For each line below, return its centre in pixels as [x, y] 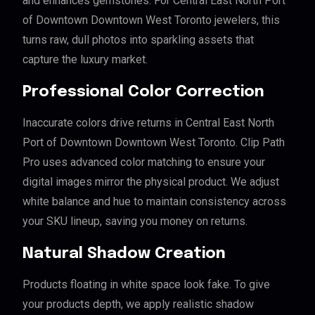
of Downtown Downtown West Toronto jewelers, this [151, 20]
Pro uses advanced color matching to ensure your [144, 162]
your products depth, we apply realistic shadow [138, 304]
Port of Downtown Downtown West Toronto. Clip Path [154, 143]
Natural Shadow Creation [124, 254]
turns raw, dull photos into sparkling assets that [138, 40]
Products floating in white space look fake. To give [146, 285]
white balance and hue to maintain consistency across [154, 202]
